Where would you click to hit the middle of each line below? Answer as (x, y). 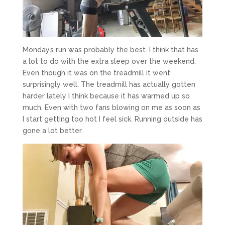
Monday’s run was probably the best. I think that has (110, 49)
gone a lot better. (52, 130)
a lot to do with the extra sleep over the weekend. (109, 61)
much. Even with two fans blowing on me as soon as (111, 107)
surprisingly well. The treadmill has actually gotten (109, 84)
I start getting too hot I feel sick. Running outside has (112, 119)
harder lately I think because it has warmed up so (106, 96)
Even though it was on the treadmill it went (96, 73)
